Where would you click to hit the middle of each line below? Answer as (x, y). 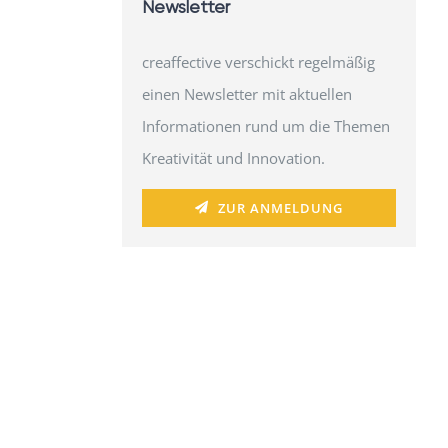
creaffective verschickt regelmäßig (258, 61)
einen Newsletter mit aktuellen (246, 93)
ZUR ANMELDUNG (280, 207)
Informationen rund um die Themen (265, 125)
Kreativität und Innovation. (233, 157)
